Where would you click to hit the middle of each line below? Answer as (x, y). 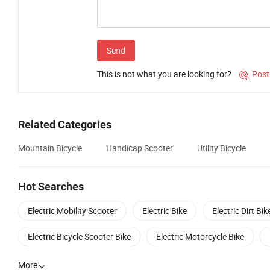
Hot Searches (51, 187)
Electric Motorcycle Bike (200, 237)
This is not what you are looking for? (164, 74)
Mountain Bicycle (50, 148)
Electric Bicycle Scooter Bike (79, 237)
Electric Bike (165, 211)
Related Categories (65, 125)
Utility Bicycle (221, 148)
